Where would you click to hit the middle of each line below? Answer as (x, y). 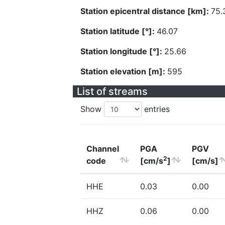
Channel (103, 149)
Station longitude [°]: (122, 51)
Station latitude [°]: (119, 31)
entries (156, 109)
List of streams (112, 91)
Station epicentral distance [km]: (146, 11)
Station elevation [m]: (124, 71)
